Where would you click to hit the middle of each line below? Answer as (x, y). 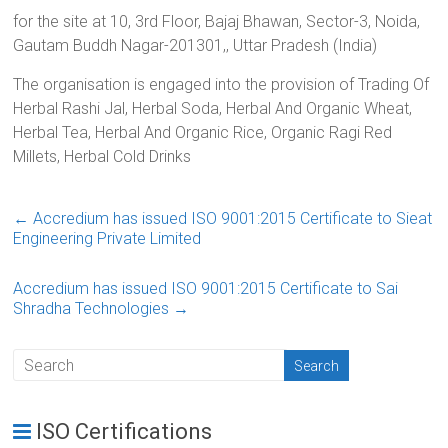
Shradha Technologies (93, 309)
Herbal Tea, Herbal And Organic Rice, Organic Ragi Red (203, 133)
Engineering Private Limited (107, 239)
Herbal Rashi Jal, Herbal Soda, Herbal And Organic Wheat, (213, 109)
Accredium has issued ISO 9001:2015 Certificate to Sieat (231, 219)
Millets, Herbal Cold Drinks (102, 157)
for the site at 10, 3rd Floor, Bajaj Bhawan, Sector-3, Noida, (217, 22)
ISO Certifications (124, 432)
